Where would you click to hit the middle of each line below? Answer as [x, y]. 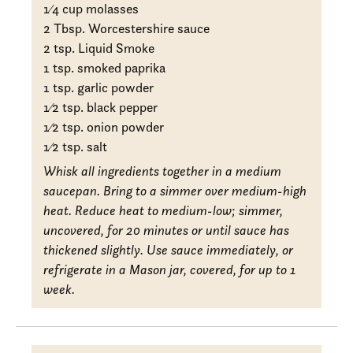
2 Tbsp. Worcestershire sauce [127, 28]
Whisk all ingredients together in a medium [163, 171]
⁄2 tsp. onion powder [107, 126]
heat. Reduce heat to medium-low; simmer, [163, 210]
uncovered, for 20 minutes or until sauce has [167, 230]
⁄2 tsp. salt [79, 146]
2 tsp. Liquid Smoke [99, 48]
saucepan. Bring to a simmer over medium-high [175, 190]
